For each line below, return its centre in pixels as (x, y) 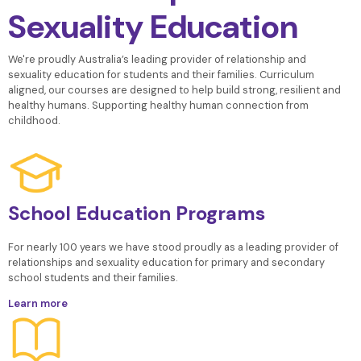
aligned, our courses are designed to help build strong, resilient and (174, 89)
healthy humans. (50, 105)
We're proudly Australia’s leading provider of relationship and (157, 59)
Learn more (37, 303)
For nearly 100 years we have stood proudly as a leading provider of (173, 247)
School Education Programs (136, 213)
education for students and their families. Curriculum (184, 74)
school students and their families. (93, 277)
